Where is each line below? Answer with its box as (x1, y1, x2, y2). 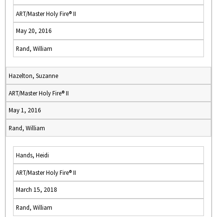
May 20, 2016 (16, 27, 52, 35)
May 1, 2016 (9, 106, 41, 114)
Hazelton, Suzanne (9, 72, 58, 79)
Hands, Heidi (16, 151, 49, 159)
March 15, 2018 (16, 186, 57, 194)
